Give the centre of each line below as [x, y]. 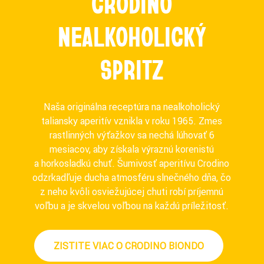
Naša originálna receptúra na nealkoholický [132, 107]
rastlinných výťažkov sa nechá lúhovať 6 [132, 135]
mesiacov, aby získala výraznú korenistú [132, 149]
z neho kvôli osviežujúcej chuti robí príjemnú [132, 192]
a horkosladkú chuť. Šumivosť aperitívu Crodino [132, 164]
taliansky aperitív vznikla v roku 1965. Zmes [132, 121]
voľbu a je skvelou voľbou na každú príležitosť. [132, 206]
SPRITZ [132, 69]
